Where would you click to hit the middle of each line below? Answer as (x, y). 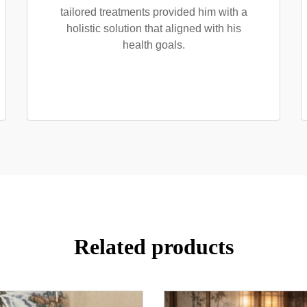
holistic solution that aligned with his (153, 28)
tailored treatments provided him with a (153, 12)
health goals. (153, 45)
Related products (153, 247)
